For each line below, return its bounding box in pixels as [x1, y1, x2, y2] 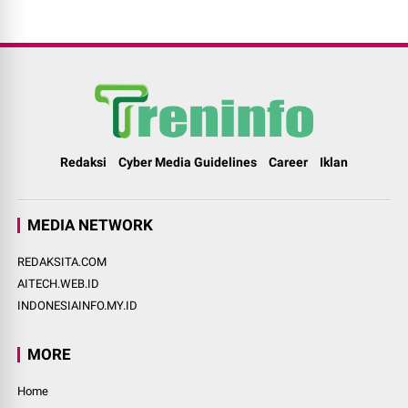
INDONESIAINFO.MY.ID [17, 299, 138, 313]
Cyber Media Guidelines [118, 155, 257, 170]
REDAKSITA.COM [17, 255, 107, 270]
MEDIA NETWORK [27, 216, 154, 235]
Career [269, 155, 308, 170]
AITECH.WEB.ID [17, 277, 100, 291]
